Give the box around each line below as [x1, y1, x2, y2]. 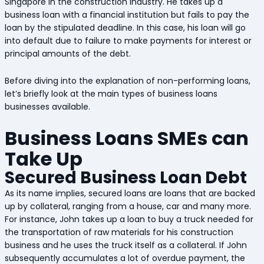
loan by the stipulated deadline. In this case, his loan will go [4, 21, 246, 34]
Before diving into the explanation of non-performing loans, [4, 75, 250, 87]
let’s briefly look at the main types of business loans [4, 88, 217, 100]
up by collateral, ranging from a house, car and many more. [4, 200, 251, 212]
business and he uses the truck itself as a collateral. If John [4, 239, 247, 251]
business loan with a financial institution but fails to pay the [4, 8, 249, 21]
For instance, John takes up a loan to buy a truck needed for [4, 213, 253, 225]
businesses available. [4, 101, 93, 113]
